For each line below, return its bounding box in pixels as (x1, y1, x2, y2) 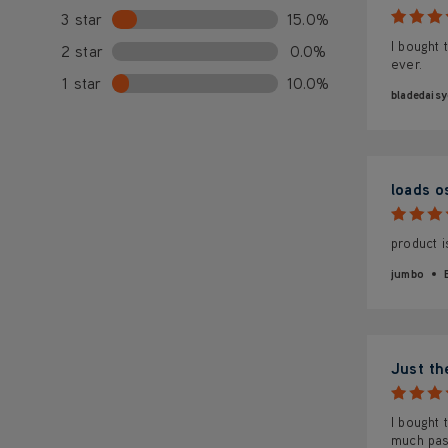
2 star (60, 41, 104, 61)
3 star (61, 9, 103, 29)
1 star (62, 73, 102, 93)
